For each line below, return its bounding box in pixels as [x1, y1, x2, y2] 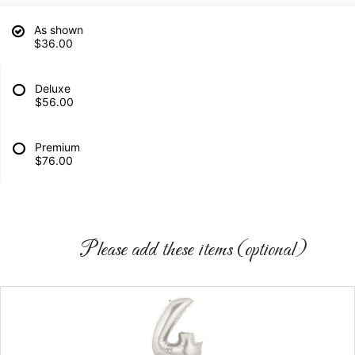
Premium [35, 140, 80, 155]
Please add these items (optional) [80, 238, 307, 264]
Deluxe [35, 82, 71, 96]
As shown [34, 23, 83, 37]
